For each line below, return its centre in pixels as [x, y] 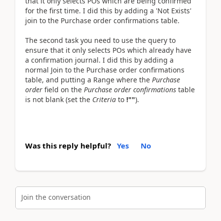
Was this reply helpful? [68, 146]
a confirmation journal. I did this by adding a [99, 60]
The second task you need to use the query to [100, 40]
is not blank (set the [59, 100]
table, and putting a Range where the [89, 80]
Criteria [105, 100]
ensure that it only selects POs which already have [108, 50]
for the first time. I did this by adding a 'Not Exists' [108, 11]
